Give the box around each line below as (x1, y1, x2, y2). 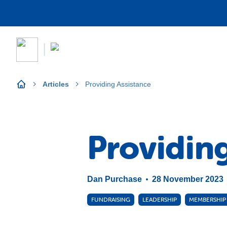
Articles (43, 80, 69, 88)
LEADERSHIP (142, 196, 177, 203)
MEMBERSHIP (189, 196, 226, 203)
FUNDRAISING (91, 196, 130, 203)
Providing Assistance (85, 80, 151, 88)
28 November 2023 (152, 175, 223, 183)
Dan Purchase (87, 175, 142, 183)
